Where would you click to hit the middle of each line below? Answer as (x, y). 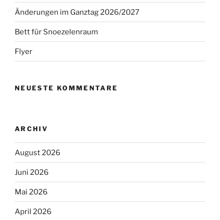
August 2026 (38, 152)
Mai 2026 (31, 192)
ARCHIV (32, 128)
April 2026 (33, 211)
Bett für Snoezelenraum (56, 32)
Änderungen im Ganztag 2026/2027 (77, 12)
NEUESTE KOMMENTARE (67, 88)
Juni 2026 (32, 172)
